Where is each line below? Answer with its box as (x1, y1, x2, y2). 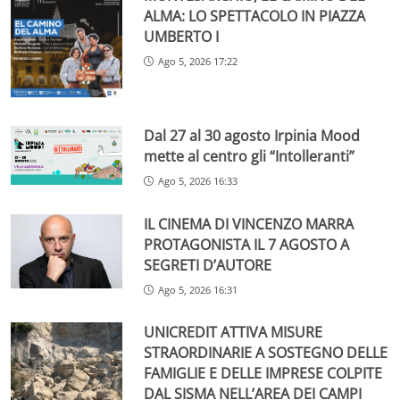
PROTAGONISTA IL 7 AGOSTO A (144, 234, 350, 254)
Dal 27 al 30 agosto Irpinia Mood (144, 125, 361, 146)
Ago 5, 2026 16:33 (158, 173, 238, 187)
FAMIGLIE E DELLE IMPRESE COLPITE (144, 363, 383, 384)
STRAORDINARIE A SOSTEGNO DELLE (144, 343, 388, 363)
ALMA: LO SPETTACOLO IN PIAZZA (144, 5, 366, 26)
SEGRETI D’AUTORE (144, 254, 272, 275)
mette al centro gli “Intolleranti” (144, 146, 355, 166)
